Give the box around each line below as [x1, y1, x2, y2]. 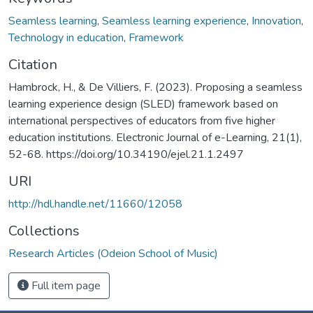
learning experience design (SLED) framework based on [8, 96, 278, 112]
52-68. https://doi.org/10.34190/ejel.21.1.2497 [8, 146, 244, 162]
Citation [8, 54, 57, 74]
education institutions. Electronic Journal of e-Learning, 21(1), [8, 129, 302, 145]
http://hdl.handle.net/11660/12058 [8, 196, 182, 212]
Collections [8, 221, 80, 240]
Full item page [29, 277, 101, 293]
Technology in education [8, 29, 124, 45]
